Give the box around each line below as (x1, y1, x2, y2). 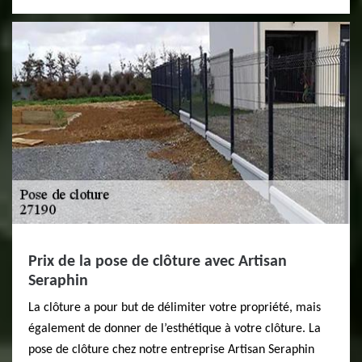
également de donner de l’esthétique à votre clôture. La (28, 322, 321, 335)
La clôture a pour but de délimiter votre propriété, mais (28, 301, 321, 314)
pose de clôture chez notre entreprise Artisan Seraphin (28, 343, 314, 356)
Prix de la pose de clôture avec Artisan (28, 254, 287, 270)
